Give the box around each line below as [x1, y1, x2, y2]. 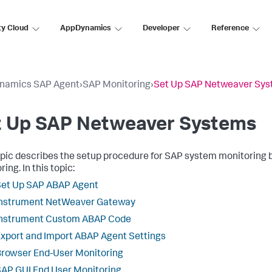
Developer [143, 24, 180, 33]
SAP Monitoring [83, 81, 151, 90]
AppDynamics [60, 24, 111, 33]
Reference [211, 24, 249, 33]
